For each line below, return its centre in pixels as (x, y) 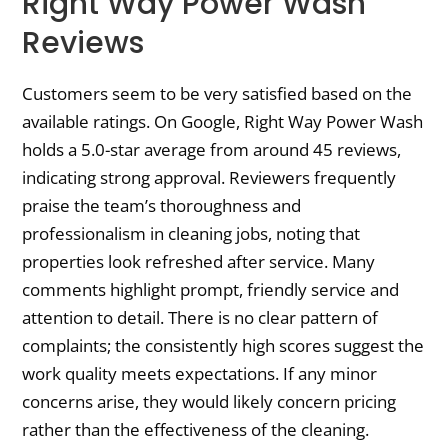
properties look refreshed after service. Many (199, 261)
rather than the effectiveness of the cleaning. (196, 429)
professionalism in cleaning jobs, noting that (191, 233)
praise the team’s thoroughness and (162, 205)
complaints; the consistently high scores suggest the (223, 345)
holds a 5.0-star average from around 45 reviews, (212, 149)
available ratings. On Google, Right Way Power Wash (223, 121)
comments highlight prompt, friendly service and (211, 289)
